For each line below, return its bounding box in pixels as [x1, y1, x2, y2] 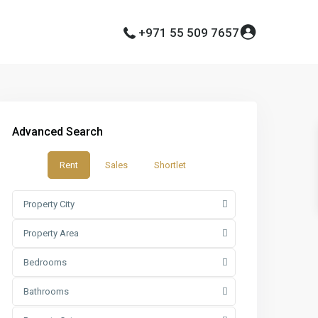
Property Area [23, 228, 79, 238]
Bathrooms [23, 286, 70, 297]
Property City [23, 199, 75, 209]
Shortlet [153, 160, 186, 170]
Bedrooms [23, 257, 67, 268]
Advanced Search [12, 125, 104, 138]
